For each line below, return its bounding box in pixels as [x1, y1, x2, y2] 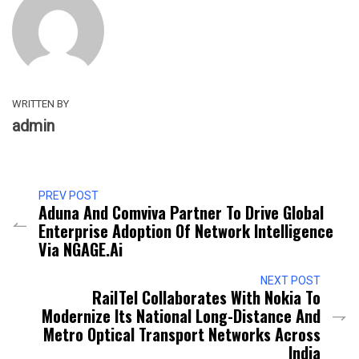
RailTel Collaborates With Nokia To [92, 285, 321, 310]
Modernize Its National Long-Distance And [42, 304, 321, 329]
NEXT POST [260, 274, 321, 288]
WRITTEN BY [12, 98, 69, 111]
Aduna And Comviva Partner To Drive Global [38, 200, 324, 225]
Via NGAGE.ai [38, 237, 123, 262]
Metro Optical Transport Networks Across [43, 322, 321, 347]
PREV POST [38, 189, 99, 203]
